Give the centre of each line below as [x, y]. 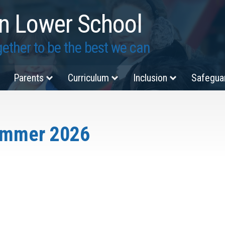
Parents [29, 78]
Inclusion [150, 78]
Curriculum [88, 78]
